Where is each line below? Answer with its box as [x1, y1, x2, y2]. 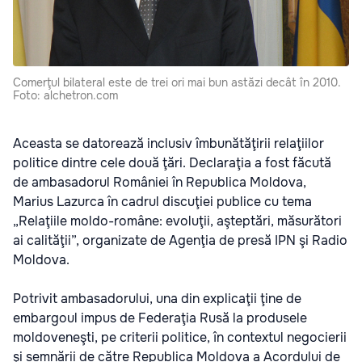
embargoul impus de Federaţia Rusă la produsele [13, 309, 307, 326]
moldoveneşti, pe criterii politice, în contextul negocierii [13, 328, 347, 346]
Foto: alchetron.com [13, 87, 118, 103]
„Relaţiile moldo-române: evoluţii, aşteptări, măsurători [13, 212, 342, 229]
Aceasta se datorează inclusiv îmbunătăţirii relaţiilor [13, 134, 324, 152]
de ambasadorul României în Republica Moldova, [13, 173, 306, 191]
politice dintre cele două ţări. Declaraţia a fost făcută [13, 154, 331, 171]
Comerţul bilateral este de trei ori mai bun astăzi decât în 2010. [13, 74, 341, 90]
